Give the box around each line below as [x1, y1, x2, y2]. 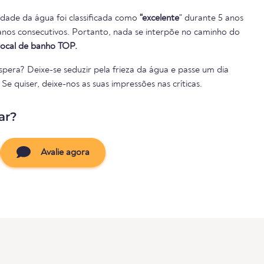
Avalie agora [38, 147, 90, 157]
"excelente [140, 13, 179, 23]
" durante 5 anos [179, 13, 243, 23]
